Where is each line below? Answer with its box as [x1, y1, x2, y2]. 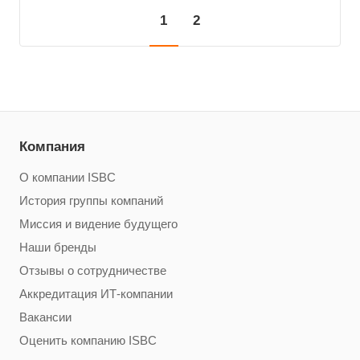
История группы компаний [19, 194, 163, 208]
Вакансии [19, 311, 72, 325]
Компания [19, 139, 85, 155]
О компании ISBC [19, 171, 116, 185]
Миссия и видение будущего [19, 218, 178, 231]
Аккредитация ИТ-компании [19, 288, 173, 301]
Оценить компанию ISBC [19, 334, 157, 348]
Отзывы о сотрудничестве [19, 264, 166, 278]
